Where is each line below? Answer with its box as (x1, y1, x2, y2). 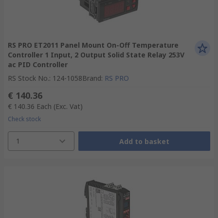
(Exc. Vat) (54, 102, 83, 111)
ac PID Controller (8, 60, 68, 69)
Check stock (8, 115, 41, 123)
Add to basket (119, 136, 169, 146)
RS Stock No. (8, 73, 49, 83)
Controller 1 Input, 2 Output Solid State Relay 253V (8, 50, 184, 59)
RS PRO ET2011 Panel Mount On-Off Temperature (8, 40, 179, 50)
